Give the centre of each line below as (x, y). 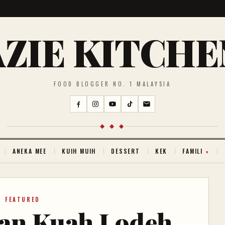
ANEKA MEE (30, 151)
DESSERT (126, 151)
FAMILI (193, 151)
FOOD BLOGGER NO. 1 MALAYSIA (113, 84)
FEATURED (23, 199)
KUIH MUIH (79, 151)
